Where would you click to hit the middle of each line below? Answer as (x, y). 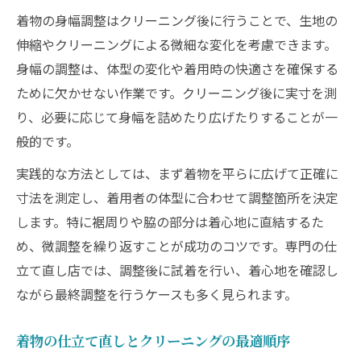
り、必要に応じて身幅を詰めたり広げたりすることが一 (177, 117)
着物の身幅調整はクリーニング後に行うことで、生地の (177, 20)
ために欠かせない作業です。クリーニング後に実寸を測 (176, 93)
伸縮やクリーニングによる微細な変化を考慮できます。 (176, 44)
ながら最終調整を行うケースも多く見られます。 (157, 294)
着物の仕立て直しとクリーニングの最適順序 (153, 340)
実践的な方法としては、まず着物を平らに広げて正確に (177, 173)
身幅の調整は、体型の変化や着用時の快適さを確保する (177, 68)
